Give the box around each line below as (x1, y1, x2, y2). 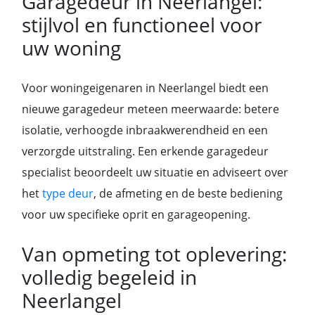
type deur (42, 186, 94, 201)
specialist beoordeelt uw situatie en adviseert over (22, 165, 288, 180)
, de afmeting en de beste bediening (94, 186, 283, 201)
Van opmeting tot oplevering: (22, 240, 287, 267)
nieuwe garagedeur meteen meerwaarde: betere (22, 101, 279, 117)
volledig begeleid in (22, 264, 197, 290)
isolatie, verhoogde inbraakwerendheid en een (22, 122, 268, 138)
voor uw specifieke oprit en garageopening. (22, 207, 250, 222)
